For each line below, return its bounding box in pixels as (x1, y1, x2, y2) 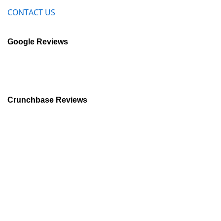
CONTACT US (7, 7, 55, 18)
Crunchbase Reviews (7, 95, 87, 104)
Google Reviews (7, 37, 68, 46)
